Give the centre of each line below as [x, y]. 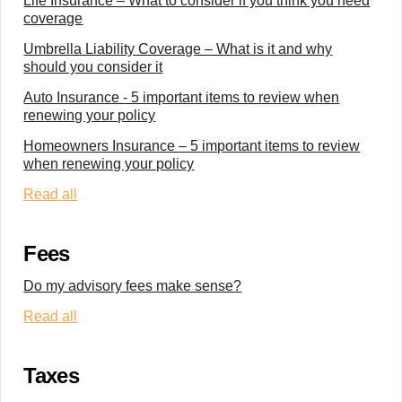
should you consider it [93, 67]
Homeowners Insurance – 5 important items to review [192, 146]
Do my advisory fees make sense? [133, 286]
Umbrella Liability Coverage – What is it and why [178, 49]
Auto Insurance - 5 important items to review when [182, 97]
